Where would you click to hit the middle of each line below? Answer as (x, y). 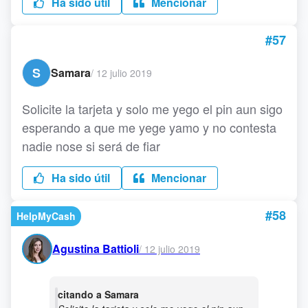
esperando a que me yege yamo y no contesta (149, 127)
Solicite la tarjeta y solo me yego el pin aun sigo (152, 109)
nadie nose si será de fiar (93, 146)
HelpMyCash (46, 216)
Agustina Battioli (96, 249)
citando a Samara (98, 294)
